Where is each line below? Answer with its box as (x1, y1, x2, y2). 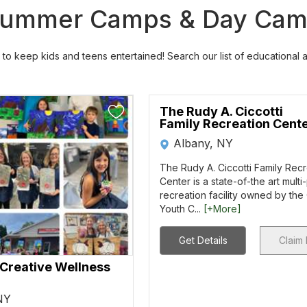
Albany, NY (173, 136, 234, 150)
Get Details (178, 234, 228, 246)
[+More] (204, 203, 242, 214)
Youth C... (160, 203, 204, 214)
